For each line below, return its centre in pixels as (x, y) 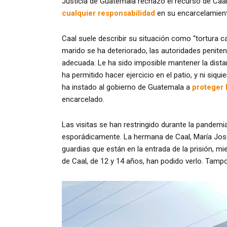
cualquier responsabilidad (108, 13)
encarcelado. (83, 100)
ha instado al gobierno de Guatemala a (127, 87)
